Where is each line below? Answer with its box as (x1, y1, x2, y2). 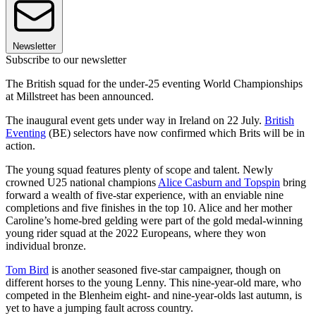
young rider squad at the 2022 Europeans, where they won (6, 226, 266, 239)
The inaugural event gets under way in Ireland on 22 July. (6, 114, 265, 126)
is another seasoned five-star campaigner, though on (49, 263, 281, 276)
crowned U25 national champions (6, 176, 158, 188)
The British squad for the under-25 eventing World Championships (6, 77, 303, 90)
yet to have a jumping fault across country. (6, 301, 193, 314)
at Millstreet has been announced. (6, 90, 154, 102)
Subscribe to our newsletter (6, 53, 126, 66)
